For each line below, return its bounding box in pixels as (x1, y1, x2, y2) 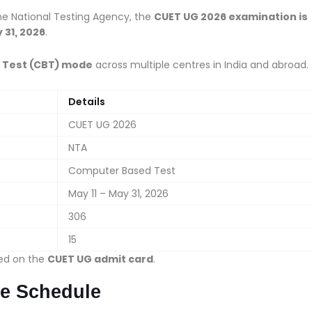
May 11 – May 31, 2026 (68, 186, 169, 201)
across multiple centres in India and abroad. (93, 57, 309, 72)
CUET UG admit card (47, 251, 153, 266)
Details (68, 94, 105, 109)
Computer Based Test (68, 163, 175, 178)
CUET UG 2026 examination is (154, 9, 308, 24)
